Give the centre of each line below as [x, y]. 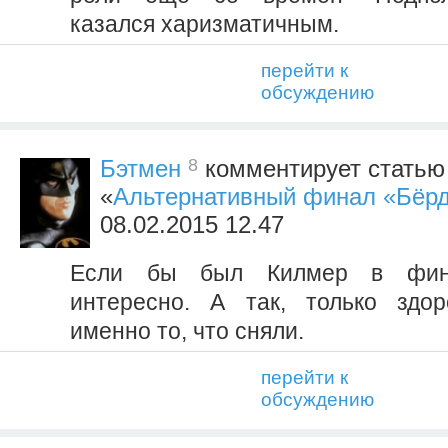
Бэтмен [140, 169]
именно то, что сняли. [187, 331]
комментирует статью [321, 169]
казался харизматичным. [204, 24]
